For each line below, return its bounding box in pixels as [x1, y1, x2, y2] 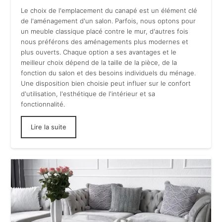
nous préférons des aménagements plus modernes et [21, 37, 189, 46]
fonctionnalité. [21, 100, 65, 108]
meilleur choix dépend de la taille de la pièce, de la [21, 58, 177, 66]
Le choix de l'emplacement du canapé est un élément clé [21, 6, 198, 14]
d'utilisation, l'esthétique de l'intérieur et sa [21, 89, 156, 98]
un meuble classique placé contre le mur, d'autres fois [21, 27, 189, 35]
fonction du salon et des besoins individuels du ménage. [21, 68, 196, 77]
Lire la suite [31, 122, 67, 131]
